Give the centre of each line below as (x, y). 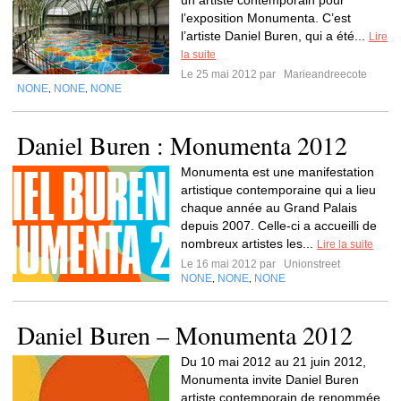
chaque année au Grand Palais (269, 208)
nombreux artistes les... (249, 243)
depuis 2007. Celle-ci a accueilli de (279, 226)
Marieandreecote (324, 74)
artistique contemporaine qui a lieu (278, 190)
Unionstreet (311, 264)
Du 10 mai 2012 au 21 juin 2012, (273, 362)
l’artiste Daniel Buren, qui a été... (275, 36)
